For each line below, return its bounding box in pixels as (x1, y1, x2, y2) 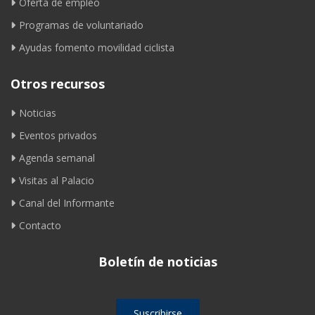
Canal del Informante (19, 195, 115, 210)
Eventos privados (19, 128, 97, 142)
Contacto (19, 218, 61, 232)
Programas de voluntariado (19, 18, 143, 32)
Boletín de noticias (98, 252, 217, 270)
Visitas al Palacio (19, 173, 94, 187)
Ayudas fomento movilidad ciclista (19, 40, 174, 54)
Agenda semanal (19, 150, 95, 165)
